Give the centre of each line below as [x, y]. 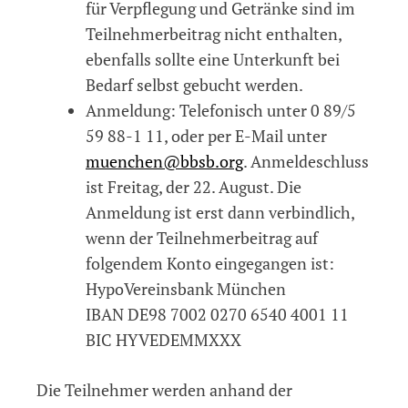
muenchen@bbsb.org [164, 161]
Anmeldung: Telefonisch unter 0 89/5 [221, 110]
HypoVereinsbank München [186, 288]
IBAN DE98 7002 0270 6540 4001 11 [217, 314]
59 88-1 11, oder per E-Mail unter [206, 135]
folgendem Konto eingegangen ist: [210, 263]
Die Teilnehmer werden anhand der [164, 389]
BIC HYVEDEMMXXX [163, 339]
